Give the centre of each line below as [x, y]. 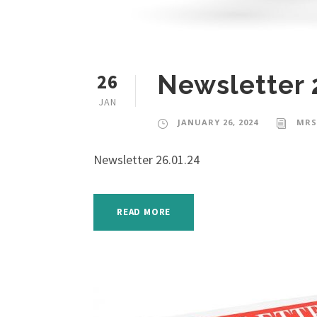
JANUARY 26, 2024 [218, 122]
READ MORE [144, 212]
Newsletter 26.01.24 [146, 160]
